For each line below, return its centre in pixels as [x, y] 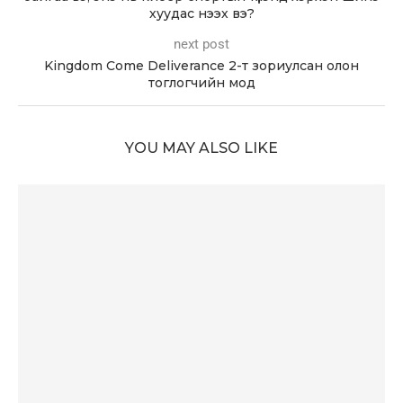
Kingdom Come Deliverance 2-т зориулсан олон [201, 66]
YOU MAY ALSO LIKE [201, 148]
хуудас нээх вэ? [201, 14]
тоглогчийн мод [201, 83]
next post [201, 45]
